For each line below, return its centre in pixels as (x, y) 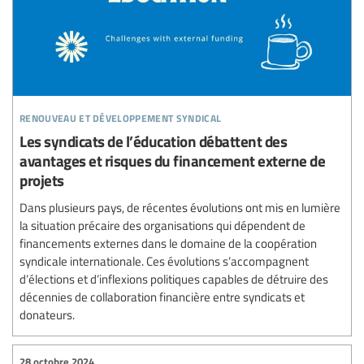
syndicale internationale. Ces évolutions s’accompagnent (164, 261)
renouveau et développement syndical (121, 116)
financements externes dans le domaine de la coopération (168, 243)
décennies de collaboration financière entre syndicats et (162, 297)
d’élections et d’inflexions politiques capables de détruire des (174, 279)
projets (42, 180)
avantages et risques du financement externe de (172, 161)
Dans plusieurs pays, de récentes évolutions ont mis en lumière (180, 208)
